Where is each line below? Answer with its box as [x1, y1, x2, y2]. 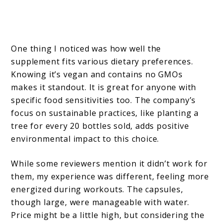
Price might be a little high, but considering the [11, 210, 205, 221]
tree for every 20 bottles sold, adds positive [11, 120, 189, 132]
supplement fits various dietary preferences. [11, 56, 193, 67]
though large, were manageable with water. [11, 197, 190, 208]
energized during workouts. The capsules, [11, 184, 183, 195]
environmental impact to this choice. [11, 133, 160, 145]
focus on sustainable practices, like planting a [11, 108, 199, 119]
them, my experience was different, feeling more [11, 171, 210, 182]
